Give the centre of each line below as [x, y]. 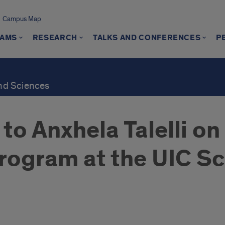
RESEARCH [55, 38]
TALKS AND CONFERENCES [147, 38]
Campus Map [22, 19]
